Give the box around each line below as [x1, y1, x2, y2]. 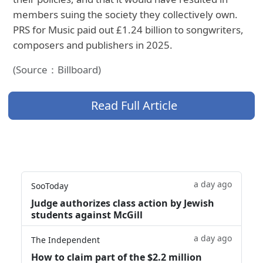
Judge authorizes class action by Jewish [31, 196, 214, 210]
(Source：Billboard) [13, 63, 102, 77]
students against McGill [31, 208, 143, 221]
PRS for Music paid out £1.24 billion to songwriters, [13, 23, 244, 37]
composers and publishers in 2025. [13, 38, 173, 52]
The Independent [31, 234, 100, 245]
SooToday [31, 180, 68, 191]
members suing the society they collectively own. [13, 8, 238, 22]
